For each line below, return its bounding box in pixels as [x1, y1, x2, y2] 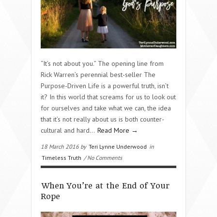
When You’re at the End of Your [42, 181, 170, 190]
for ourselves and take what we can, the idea [41, 103, 171, 112]
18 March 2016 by [41, 142, 88, 150]
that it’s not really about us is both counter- [41, 114, 164, 124]
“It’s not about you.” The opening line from [41, 59, 164, 68]
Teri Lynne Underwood [89, 142, 147, 150]
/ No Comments [82, 154, 122, 161]
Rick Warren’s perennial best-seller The [41, 70, 155, 79]
